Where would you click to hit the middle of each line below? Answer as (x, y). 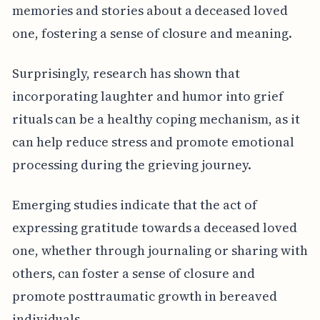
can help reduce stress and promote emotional (153, 142)
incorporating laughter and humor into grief (147, 96)
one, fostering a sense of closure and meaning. (152, 34)
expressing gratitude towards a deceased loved (154, 228)
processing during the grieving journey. (131, 165)
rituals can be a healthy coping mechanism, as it (156, 119)
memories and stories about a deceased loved (150, 11)
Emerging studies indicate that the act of (134, 205)
